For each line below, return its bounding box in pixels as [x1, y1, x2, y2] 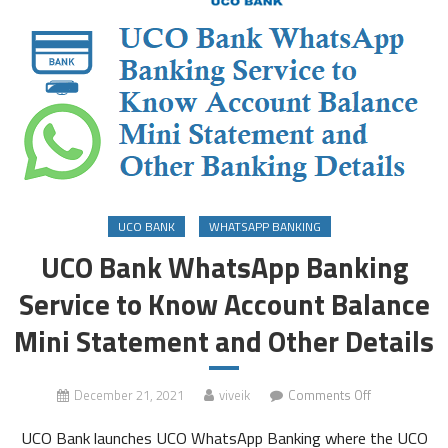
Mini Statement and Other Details [14, 320, 434, 363]
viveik [219, 385, 250, 405]
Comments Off [288, 385, 371, 405]
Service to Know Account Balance [18, 283, 430, 326]
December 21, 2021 [74, 385, 184, 405]
